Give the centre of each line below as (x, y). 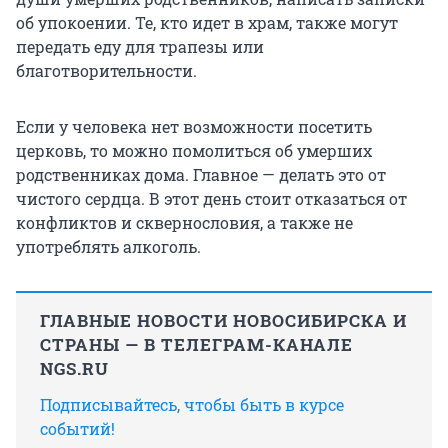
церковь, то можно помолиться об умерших (194, 151)
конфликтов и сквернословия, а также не (184, 223)
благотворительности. (106, 71)
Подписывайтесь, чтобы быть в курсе (192, 405)
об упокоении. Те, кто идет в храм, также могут (207, 23)
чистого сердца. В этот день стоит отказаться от (211, 199)
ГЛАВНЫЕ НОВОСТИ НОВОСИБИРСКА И (223, 321)
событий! (77, 429)
